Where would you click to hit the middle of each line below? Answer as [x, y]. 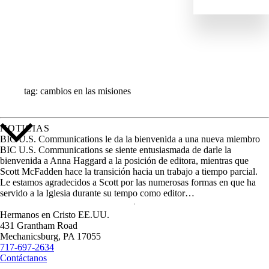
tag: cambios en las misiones [77, 91]
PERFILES [48, 32]
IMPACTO [47, 9]
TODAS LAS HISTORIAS [83, 54]
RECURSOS [52, 43]
